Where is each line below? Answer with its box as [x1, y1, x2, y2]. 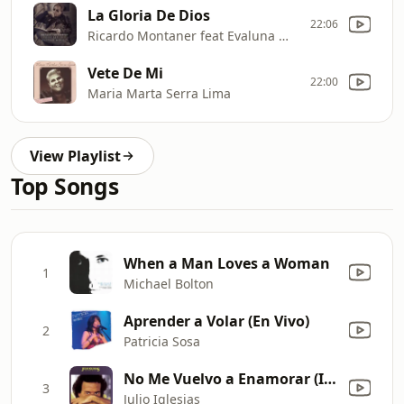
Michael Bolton [124, 274, 214, 292]
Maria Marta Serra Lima [87, 84, 231, 102]
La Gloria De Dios [87, 5, 210, 25]
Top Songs [11, 171, 119, 201]
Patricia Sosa [124, 332, 200, 350]
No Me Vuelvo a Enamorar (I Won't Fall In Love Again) [324, 368, 336, 389]
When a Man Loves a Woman [124, 252, 330, 273]
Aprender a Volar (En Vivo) [124, 310, 309, 331]
